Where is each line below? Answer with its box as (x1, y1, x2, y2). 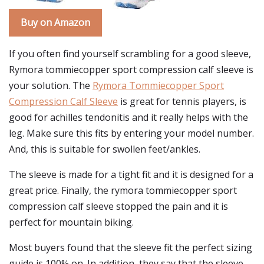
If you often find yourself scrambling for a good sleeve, (9, 47, 251, 60)
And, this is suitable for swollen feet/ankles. (9, 143, 200, 156)
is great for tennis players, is (118, 95, 246, 108)
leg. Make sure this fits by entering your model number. (9, 127, 254, 140)
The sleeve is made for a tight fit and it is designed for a (9, 168, 253, 181)
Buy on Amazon (21, 16, 90, 29)
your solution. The (9, 79, 93, 92)
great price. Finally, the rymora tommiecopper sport (9, 184, 237, 197)
